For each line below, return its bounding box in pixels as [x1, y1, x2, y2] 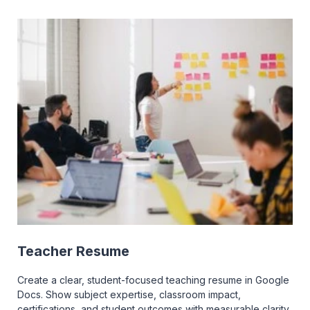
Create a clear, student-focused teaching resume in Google [17, 274, 289, 286]
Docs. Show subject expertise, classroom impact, [17, 289, 241, 301]
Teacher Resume [17, 242, 129, 259]
